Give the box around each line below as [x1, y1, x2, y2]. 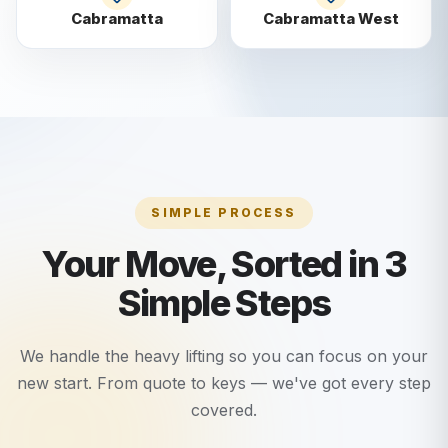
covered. [191, 400, 257, 421]
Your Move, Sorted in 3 [41, 242, 407, 287]
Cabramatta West [263, 10, 399, 29]
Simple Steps [117, 281, 331, 326]
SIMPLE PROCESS [151, 205, 297, 221]
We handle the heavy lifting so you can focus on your [20, 346, 428, 367]
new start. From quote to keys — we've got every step [17, 373, 431, 394]
